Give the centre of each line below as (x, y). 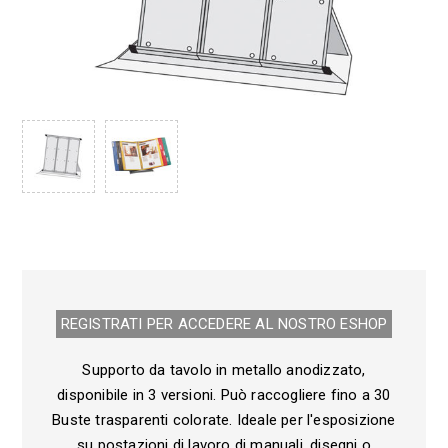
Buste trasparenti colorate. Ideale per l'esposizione (224, 419)
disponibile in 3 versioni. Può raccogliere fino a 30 (224, 394)
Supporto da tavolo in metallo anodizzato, (224, 369)
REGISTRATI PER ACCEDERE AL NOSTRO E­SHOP (224, 323)
